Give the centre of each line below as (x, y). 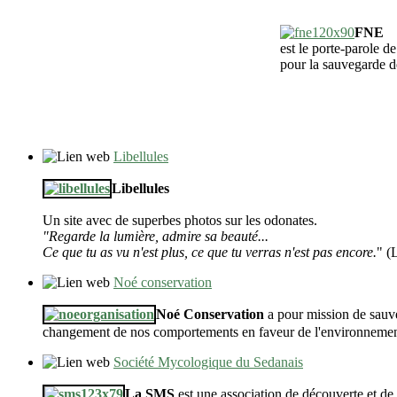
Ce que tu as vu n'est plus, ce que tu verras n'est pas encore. (210, 253)
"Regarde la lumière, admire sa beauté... (156, 237)
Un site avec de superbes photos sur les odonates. (180, 221)
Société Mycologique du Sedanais (208, 362)
